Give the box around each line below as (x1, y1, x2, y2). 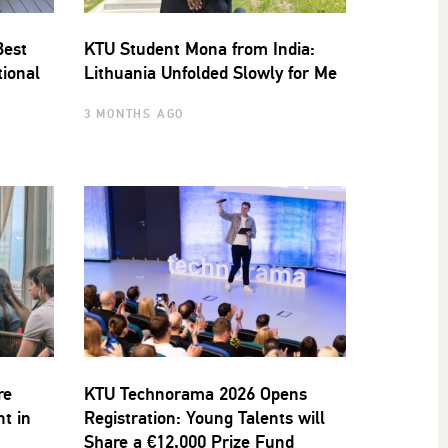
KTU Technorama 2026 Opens (83, 383, 307, 406)
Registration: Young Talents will (83, 407, 325, 430)
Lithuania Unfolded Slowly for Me (83, 62, 337, 85)
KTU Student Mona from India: (83, 38, 315, 61)
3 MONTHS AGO (83, 106, 185, 122)
